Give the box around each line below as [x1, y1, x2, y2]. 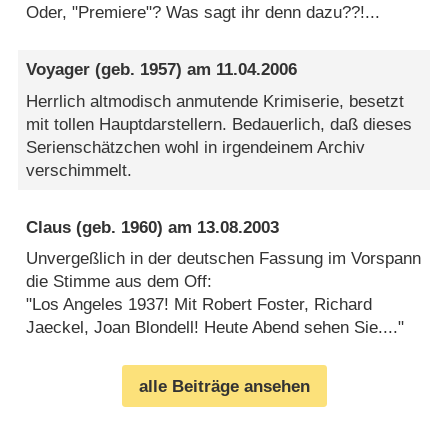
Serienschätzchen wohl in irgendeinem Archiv [26, 137, 366, 157]
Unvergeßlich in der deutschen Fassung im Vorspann [26, 249, 422, 269]
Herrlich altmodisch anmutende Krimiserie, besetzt [26, 91, 405, 111]
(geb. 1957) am [90, 60, 217, 80]
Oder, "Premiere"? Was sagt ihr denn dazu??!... [26, 3, 381, 23]
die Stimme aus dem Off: [26, 272, 213, 292]
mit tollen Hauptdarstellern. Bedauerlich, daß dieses [26, 114, 413, 134]
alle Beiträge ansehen [138, 376, 310, 396]
